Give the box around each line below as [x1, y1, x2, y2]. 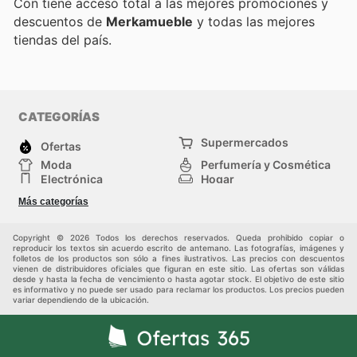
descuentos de [14, 13, 106, 29]
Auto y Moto [41, 214, 107, 229]
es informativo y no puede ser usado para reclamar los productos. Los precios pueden [13, 284, 344, 294]
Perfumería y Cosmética [201, 157, 331, 171]
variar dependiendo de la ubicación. [13, 294, 149, 304]
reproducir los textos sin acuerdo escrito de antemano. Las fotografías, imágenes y [13, 242, 344, 253]
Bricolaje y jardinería [201, 186, 312, 200]
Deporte [41, 186, 84, 200]
